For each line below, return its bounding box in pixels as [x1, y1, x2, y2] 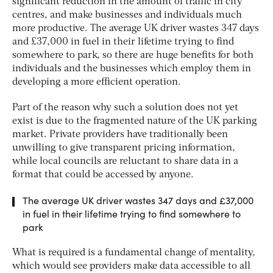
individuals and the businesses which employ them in [12, 63, 251, 74]
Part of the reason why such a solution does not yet [12, 102, 238, 113]
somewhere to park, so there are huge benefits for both [12, 50, 253, 60]
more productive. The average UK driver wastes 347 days [12, 23, 259, 34]
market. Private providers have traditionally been [12, 129, 228, 140]
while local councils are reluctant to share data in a [12, 156, 238, 166]
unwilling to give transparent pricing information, [12, 143, 235, 153]
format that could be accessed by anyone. [12, 169, 194, 180]
